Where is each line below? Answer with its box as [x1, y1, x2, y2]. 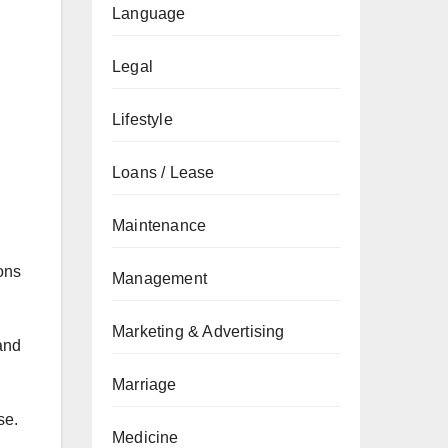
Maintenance [112, 217, 207, 234]
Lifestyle [112, 111, 173, 128]
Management [112, 270, 207, 287]
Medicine [112, 429, 179, 446]
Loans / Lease [112, 164, 215, 181]
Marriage [112, 376, 177, 393]
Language [112, 5, 186, 22]
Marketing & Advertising [112, 323, 285, 340]
